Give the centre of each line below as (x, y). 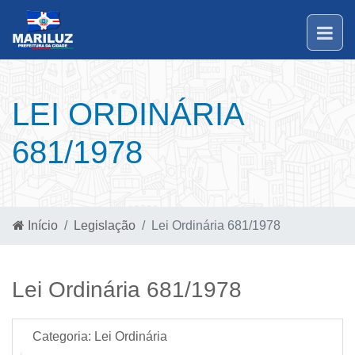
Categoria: (62, 336)
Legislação (105, 225)
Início (41, 225)
